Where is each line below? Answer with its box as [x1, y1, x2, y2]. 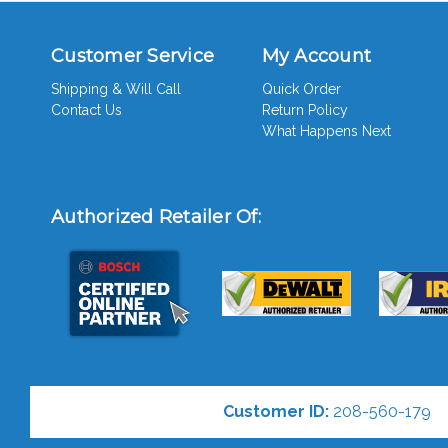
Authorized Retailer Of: [51, 205, 261, 228]
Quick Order [261, 80, 341, 97]
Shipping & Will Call [51, 80, 181, 97]
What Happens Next [261, 122, 391, 139]
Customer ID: [222, 401, 329, 421]
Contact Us [51, 101, 122, 118]
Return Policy [261, 101, 348, 118]
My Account [261, 44, 371, 67]
